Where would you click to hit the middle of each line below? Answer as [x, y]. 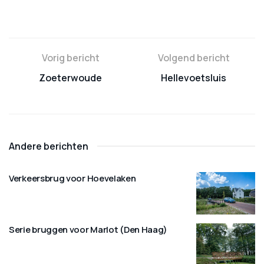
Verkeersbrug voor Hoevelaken [72, 178]
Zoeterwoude [70, 78]
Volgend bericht [194, 58]
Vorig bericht [70, 58]
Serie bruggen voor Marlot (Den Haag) [88, 229]
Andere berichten [49, 146]
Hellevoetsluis [194, 78]
